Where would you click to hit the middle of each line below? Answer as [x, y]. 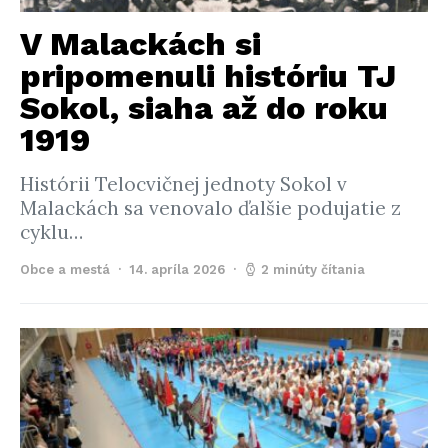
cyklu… [51, 232]
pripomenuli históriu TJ [208, 76]
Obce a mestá [65, 269]
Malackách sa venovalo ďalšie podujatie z [210, 208]
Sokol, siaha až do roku [204, 108]
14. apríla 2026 [177, 269]
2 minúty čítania [313, 269]
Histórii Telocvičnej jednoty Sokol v [183, 184]
